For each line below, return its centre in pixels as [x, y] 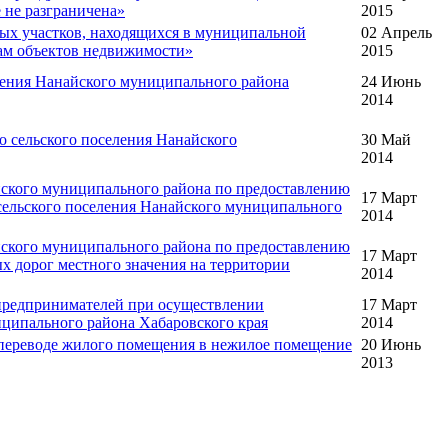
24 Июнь [391, 82]
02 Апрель [396, 33]
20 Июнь [391, 345]
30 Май [386, 140]
